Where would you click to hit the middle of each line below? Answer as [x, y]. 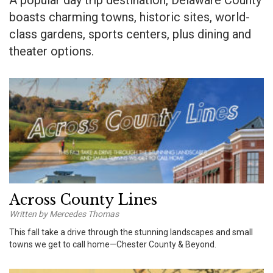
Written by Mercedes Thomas [64, 214]
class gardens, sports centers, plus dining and [130, 34]
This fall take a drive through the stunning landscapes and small [131, 232]
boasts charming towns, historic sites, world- [129, 17]
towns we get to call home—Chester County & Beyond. [113, 244]
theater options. [51, 51]
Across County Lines [83, 200]
